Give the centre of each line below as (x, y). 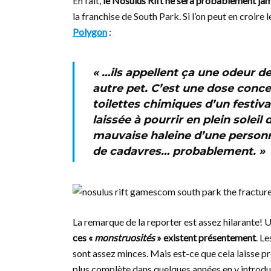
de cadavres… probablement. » (179, 151)
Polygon (90, 32)
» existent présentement (205, 237)
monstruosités (125, 237)
